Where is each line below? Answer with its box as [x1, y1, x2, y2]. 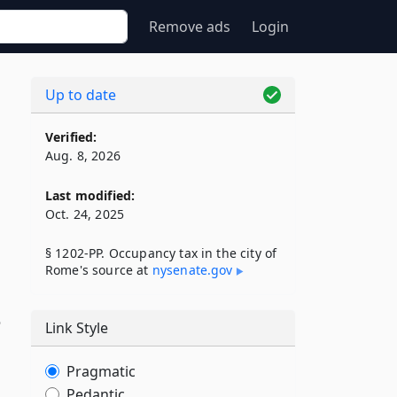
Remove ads [149, 17, 230, 36]
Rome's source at [45, 261, 152, 278]
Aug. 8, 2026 [45, 147, 121, 164]
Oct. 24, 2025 [45, 206, 125, 222]
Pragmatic [66, 362, 136, 381]
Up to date [45, 85, 116, 105]
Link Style [45, 318, 108, 338]
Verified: [45, 128, 97, 145]
